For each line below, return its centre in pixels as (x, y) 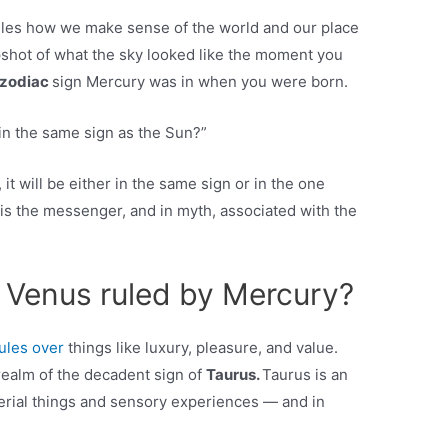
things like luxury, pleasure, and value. (203, 348)
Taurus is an (305, 375)
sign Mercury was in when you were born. (200, 82)
